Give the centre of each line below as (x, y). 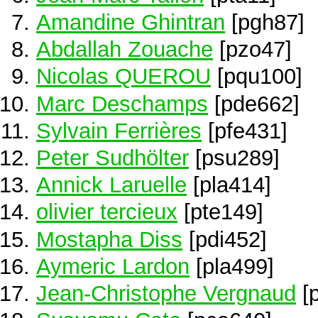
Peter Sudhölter (113, 157)
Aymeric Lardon (113, 266)
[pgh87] (265, 22)
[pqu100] (257, 76)
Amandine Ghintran (131, 22)
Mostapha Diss (109, 239)
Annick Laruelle (111, 185)
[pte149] (220, 212)
